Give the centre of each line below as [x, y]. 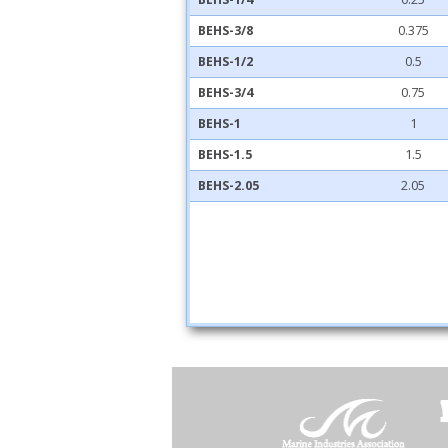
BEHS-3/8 [226, 30]
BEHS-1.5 [225, 154]
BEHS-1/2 [226, 61]
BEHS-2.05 [229, 185]
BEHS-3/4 [226, 92]
